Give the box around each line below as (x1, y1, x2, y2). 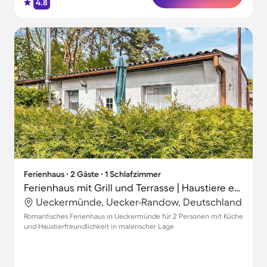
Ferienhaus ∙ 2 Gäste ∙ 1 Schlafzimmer (24, 169, 161, 179)
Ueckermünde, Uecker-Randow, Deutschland (36, 196, 242, 207)
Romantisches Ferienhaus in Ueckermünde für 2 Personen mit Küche (24, 212, 243, 220)
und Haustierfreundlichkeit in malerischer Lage (24, 222, 174, 230)
